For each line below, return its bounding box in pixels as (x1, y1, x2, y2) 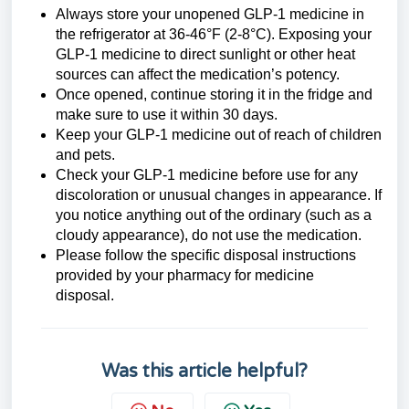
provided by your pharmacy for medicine (56, 267, 314, 283)
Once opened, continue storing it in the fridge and (56, 87, 372, 102)
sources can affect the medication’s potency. (56, 67, 340, 82)
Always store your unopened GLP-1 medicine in (56, 6, 364, 22)
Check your (56, 167, 133, 183)
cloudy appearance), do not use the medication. (56, 227, 362, 243)
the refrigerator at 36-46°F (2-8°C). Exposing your (56, 26, 372, 42)
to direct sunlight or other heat (161, 47, 355, 62)
